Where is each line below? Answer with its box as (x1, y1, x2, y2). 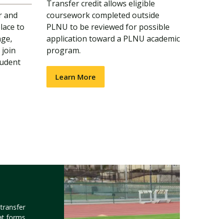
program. (46, 45, 81, 56)
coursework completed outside (46, 10, 159, 21)
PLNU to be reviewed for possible (46, 22, 170, 32)
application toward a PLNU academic (46, 33, 180, 44)
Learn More (55, 72, 96, 82)
